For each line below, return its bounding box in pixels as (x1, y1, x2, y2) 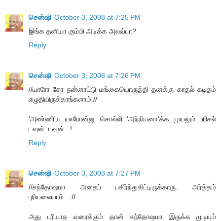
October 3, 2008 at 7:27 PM (54, 169, 141, 177)
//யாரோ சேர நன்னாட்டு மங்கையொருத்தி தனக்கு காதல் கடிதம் (29, 85, 216, 93)
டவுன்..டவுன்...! (29, 124, 72, 133)
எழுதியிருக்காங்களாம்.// (29, 95, 97, 103)
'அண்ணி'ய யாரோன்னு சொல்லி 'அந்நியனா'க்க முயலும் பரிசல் (29, 114, 216, 123)
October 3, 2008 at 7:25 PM (54, 13, 141, 21)
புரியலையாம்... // (29, 192, 75, 201)
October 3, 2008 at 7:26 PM (54, 71, 141, 79)
